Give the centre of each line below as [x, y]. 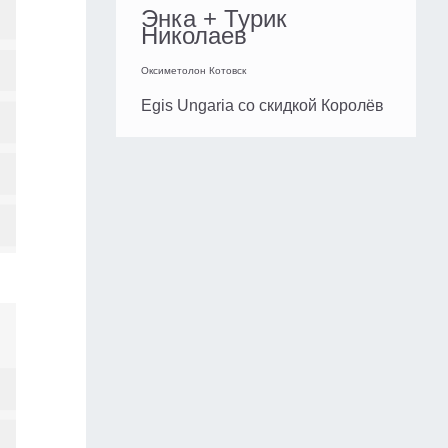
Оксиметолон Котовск [193, 71]
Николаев [194, 36]
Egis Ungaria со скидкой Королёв [262, 106]
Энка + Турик [214, 19]
